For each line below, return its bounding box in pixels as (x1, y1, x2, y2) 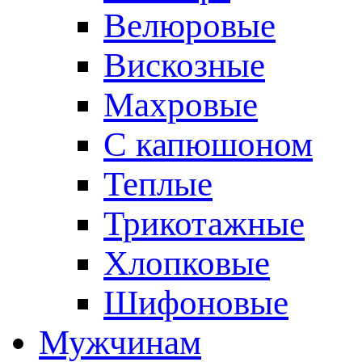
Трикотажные (103, 204, 305, 242)
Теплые (103, 165, 213, 203)
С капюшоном (103, 125, 313, 163)
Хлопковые (103, 244, 270, 282)
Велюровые (103, 6, 276, 44)
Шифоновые (103, 284, 288, 322)
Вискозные (103, 46, 265, 84)
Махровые (103, 86, 258, 124)
